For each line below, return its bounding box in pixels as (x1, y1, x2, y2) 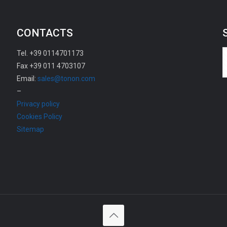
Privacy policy (16, 100, 60, 108)
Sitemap (16, 125, 44, 133)
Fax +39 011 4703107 (16, 62, 85, 70)
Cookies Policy (16, 112, 62, 121)
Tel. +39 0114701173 (16, 49, 84, 57)
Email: (16, 74, 37, 83)
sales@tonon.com (37, 74, 95, 83)
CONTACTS (16, 27, 73, 39)
